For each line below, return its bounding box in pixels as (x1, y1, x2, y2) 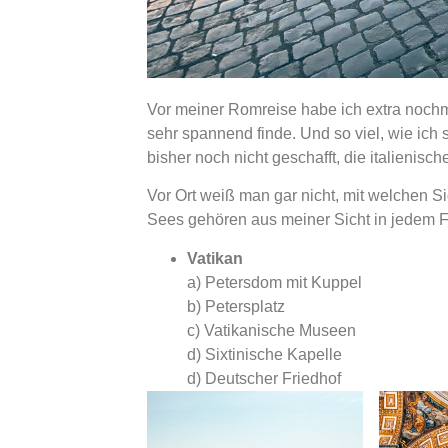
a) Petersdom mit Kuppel (187, 273, 362, 291)
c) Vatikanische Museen (187, 321, 356, 339)
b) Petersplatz (187, 297, 285, 315)
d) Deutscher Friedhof (187, 369, 341, 387)
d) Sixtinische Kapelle (187, 345, 342, 363)
